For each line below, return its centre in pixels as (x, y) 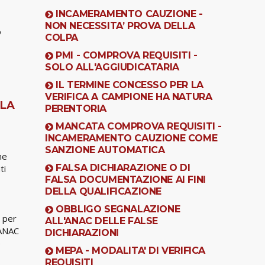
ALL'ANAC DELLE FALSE (102, 221)
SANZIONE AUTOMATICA (105, 150)
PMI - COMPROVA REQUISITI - (127, 55)
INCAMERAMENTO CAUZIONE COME (131, 138)
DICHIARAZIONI (82, 232)
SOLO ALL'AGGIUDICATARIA (112, 67)
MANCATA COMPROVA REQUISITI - (139, 126)
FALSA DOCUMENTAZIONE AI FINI (125, 179)
